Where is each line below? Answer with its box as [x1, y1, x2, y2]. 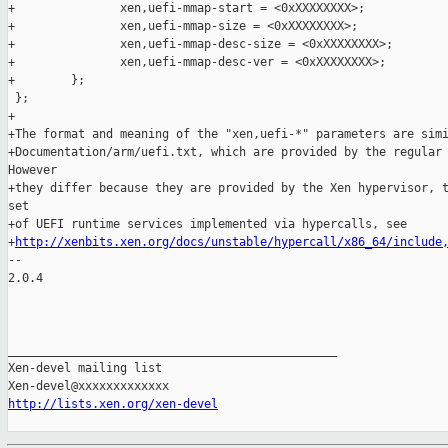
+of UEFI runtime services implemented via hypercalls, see [8, 217, 407, 232]
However [8, 163, 57, 178]
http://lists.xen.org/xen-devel [8, 397, 218, 412]
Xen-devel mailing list [8, 361, 162, 376]
